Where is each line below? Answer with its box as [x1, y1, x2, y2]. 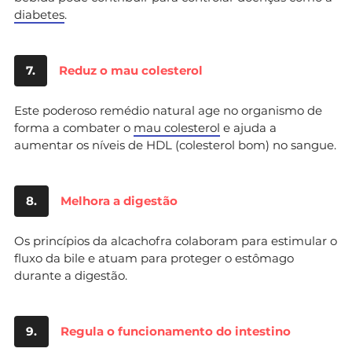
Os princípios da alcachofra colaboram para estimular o [14, 233, 337, 248]
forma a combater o [14, 119, 134, 135]
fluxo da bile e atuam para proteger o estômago [14, 250, 294, 266]
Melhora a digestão [60, 192, 178, 208]
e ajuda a [220, 119, 277, 135]
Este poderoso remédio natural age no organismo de [14, 102, 322, 118]
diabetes [14, 6, 64, 22]
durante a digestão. [14, 267, 127, 283]
